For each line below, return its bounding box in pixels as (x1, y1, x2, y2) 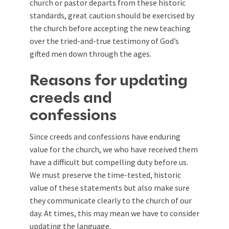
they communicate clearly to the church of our (30, 195, 192, 205)
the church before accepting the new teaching (30, 22, 191, 33)
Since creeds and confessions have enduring (30, 131, 180, 142)
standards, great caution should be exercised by (30, 10, 194, 20)
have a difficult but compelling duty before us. (30, 156, 188, 167)
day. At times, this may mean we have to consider (30, 208, 199, 218)
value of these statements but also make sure (30, 182, 190, 193)
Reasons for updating (30, 73, 188, 88)
